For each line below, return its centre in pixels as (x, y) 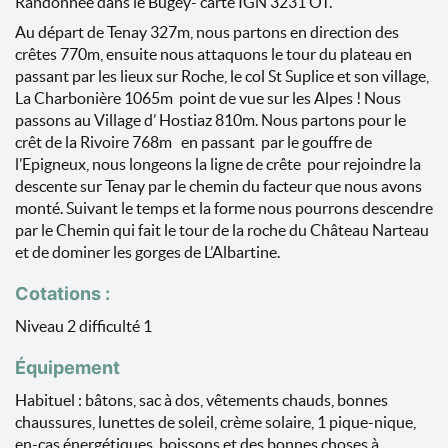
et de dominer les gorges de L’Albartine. (147, 252)
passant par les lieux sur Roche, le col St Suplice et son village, (222, 76)
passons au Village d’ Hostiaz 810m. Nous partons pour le (210, 120)
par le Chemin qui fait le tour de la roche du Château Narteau (222, 230)
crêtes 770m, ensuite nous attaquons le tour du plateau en (213, 54)
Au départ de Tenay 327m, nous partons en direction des (207, 32)
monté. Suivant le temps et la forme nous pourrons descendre (224, 208)
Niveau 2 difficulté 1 (83, 326)
